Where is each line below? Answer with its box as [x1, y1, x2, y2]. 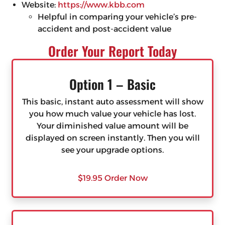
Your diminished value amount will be [37, 121, 188, 131]
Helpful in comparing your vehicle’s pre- [37, 12, 197, 22]
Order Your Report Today [48, 41, 177, 61]
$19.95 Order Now [77, 173, 148, 183]
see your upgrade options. [61, 145, 164, 155]
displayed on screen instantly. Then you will [25, 133, 200, 143]
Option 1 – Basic [69, 74, 156, 94]
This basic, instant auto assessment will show [22, 97, 203, 107]
